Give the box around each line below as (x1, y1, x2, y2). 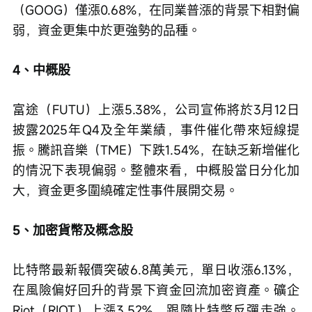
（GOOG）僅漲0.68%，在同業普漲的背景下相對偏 (13, 1, 299, 19)
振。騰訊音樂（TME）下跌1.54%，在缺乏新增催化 (13, 141, 299, 159)
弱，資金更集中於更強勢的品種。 (13, 22, 201, 39)
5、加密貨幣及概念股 (13, 221, 133, 239)
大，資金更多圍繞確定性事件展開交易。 (13, 182, 238, 199)
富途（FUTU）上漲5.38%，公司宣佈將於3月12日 (13, 101, 299, 118)
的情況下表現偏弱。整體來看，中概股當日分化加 (13, 162, 299, 179)
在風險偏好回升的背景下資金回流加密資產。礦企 (13, 281, 299, 299)
